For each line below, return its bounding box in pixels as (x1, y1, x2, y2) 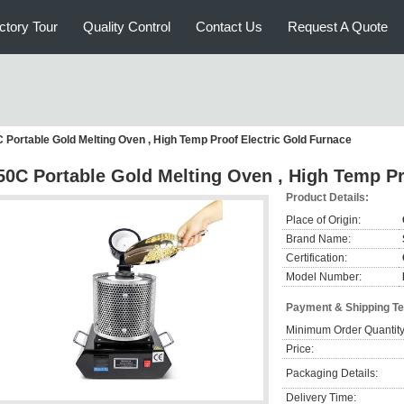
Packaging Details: (286, 367, 378, 380)
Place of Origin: (286, 214, 361, 226)
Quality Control (83, 19, 170, 34)
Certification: (286, 252, 347, 264)
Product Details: (286, 191, 369, 204)
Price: (286, 343, 314, 355)
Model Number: (286, 271, 362, 283)
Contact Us (196, 19, 262, 34)
